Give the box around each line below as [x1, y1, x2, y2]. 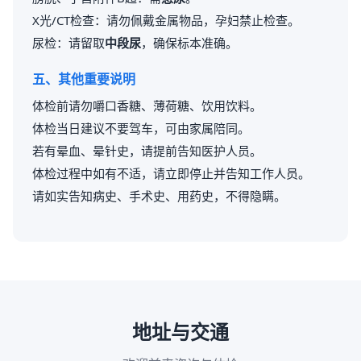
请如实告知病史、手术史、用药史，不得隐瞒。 [32, 188, 286, 204]
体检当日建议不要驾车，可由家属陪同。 [32, 120, 250, 136]
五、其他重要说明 [32, 70, 135, 88]
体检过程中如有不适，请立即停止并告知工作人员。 [32, 165, 310, 181]
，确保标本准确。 [141, 35, 238, 51]
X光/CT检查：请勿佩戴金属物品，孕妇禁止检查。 [32, 12, 300, 28]
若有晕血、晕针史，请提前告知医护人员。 [32, 143, 262, 159]
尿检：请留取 [32, 35, 105, 51]
